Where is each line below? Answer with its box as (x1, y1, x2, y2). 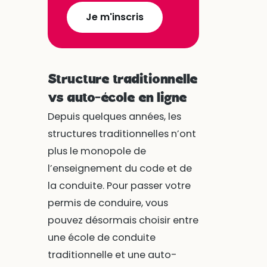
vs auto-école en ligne (47, 91, 187, 106)
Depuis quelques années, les (47, 110, 181, 124)
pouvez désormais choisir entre (47, 213, 198, 228)
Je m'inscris (85, 10, 144, 24)
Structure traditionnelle (47, 73, 198, 88)
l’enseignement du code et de (47, 162, 192, 176)
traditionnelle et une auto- (47, 248, 177, 262)
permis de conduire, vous (47, 196, 168, 210)
